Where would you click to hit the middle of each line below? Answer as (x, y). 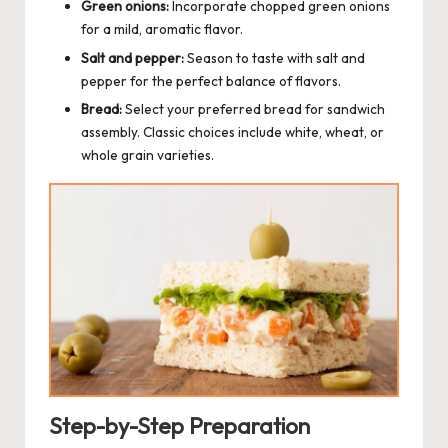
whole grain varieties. (147, 154)
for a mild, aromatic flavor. (162, 29)
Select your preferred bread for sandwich (253, 108)
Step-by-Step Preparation (179, 425)
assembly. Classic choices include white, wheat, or (232, 131)
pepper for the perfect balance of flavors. (211, 80)
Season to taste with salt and (274, 57)
